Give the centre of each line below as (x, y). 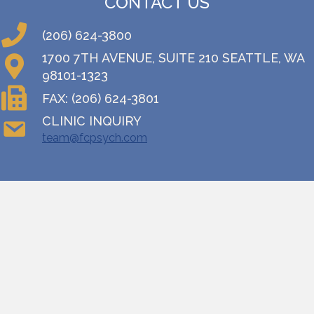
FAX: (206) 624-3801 (101, 98)
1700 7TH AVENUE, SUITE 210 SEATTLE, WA (173, 58)
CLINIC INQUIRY (92, 121)
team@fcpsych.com (95, 138)
